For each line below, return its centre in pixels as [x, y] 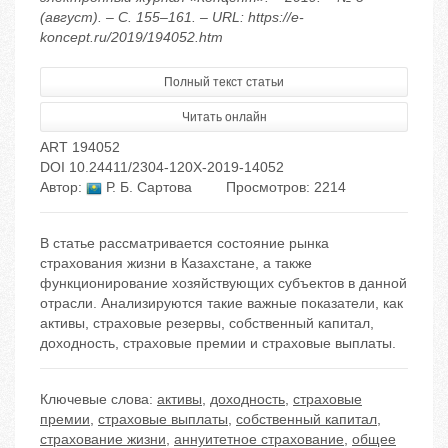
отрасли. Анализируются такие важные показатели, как [221, 303]
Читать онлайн [224, 117]
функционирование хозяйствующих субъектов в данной [223, 283]
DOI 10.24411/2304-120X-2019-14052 [162, 167]
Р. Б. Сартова [147, 187]
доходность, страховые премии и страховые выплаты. [218, 343]
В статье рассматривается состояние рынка [184, 243]
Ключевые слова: [98, 399]
